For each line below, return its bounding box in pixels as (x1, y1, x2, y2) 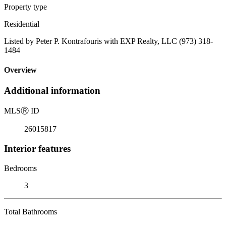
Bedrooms (4, 163, 37, 173)
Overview (4, 66, 37, 75)
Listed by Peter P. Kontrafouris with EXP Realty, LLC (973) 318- (4, 36, 213, 45)
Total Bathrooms (4, 207, 57, 216)
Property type (4, 2, 47, 11)
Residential (4, 19, 39, 28)
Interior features (4, 143, 71, 154)
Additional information (4, 85, 100, 96)
